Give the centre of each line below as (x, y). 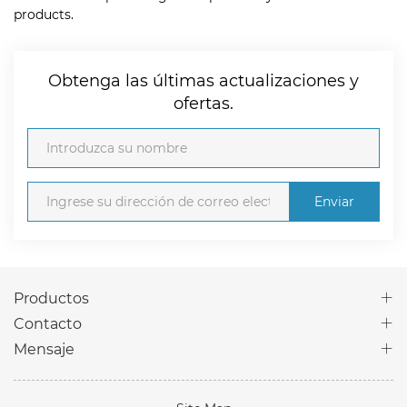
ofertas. (203, 102)
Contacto (48, 323)
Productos (51, 297)
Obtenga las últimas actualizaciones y (203, 79)
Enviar (334, 201)
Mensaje (44, 348)
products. (44, 14)
